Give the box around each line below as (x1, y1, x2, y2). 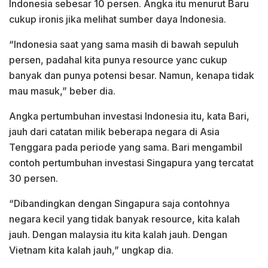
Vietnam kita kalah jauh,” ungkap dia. (9, 244, 173, 257)
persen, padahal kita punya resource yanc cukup (9, 54, 227, 66)
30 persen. (9, 172, 58, 185)
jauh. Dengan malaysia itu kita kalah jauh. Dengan (9, 229, 227, 241)
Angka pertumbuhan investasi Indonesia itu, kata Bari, (9, 110, 249, 123)
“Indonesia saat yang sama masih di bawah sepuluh (9, 38, 239, 51)
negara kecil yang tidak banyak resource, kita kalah (9, 213, 240, 226)
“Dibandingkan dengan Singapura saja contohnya (9, 197, 230, 210)
